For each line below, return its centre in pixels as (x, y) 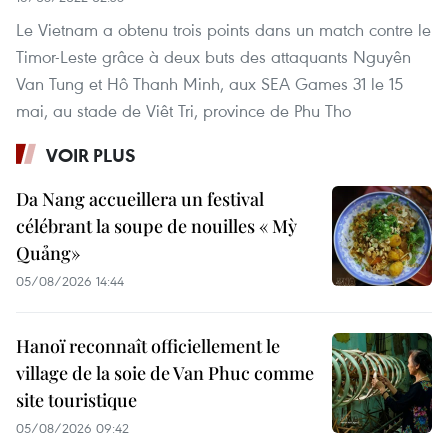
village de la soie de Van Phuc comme (165, 372)
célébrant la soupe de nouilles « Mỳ (156, 225)
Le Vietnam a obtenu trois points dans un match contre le (223, 29)
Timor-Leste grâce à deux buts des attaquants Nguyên (213, 56)
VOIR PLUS (91, 154)
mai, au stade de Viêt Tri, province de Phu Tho (183, 110)
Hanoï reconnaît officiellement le (148, 345)
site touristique (76, 399)
